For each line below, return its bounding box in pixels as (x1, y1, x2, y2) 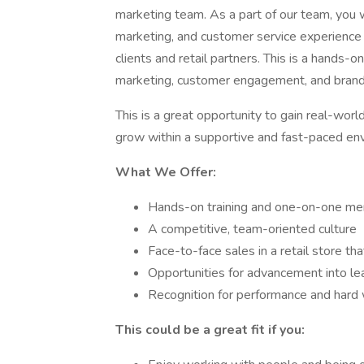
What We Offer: (115, 163, 216, 181)
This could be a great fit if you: (115, 321, 305, 339)
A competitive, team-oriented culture (148, 220, 357, 238)
